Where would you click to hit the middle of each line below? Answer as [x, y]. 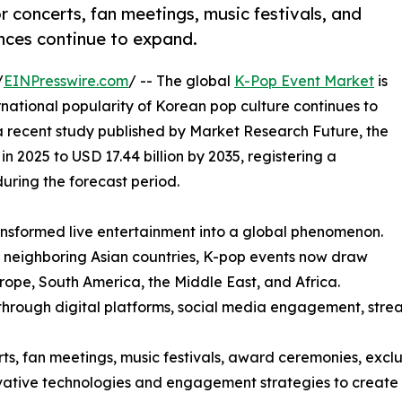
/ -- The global [181, 81]
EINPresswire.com [66, 81]
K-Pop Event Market [304, 81]
